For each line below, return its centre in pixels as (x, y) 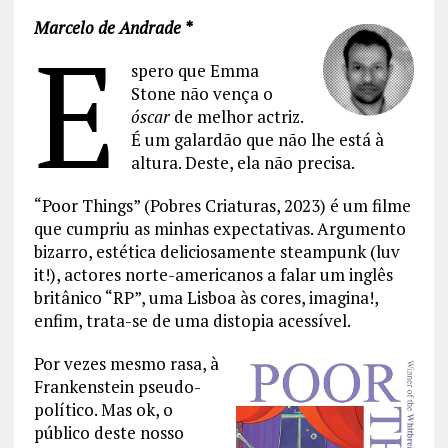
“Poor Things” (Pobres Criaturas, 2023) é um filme (222, 205)
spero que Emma (194, 70)
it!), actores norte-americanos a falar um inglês (213, 274)
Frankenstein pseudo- (117, 386)
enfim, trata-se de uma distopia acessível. (192, 320)
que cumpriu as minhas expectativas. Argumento (219, 228)
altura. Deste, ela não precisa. (242, 162)
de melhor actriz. (238, 116)
